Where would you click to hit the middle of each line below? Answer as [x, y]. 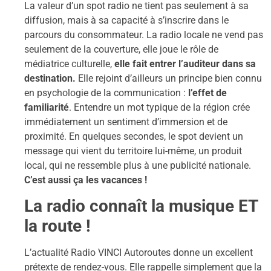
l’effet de [207, 93]
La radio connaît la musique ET [141, 206]
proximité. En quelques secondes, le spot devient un [134, 136]
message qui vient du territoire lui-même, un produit [133, 151]
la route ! [57, 226]
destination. [51, 78]
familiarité [47, 107]
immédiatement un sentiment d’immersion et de [126, 122]
